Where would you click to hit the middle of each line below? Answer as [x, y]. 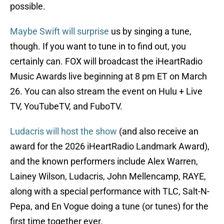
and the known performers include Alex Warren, [104, 161]
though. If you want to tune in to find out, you [98, 46]
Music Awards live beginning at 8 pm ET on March [108, 76]
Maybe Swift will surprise [59, 31]
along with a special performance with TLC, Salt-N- [110, 191]
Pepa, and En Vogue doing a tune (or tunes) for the [109, 206]
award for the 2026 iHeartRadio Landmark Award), [110, 146]
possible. [28, 6]
